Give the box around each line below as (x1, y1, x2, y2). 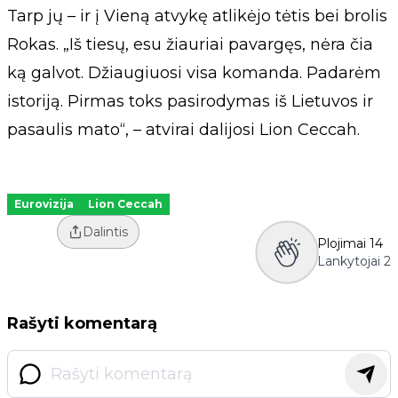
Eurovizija (14, 196, 74, 211)
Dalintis (82, 223, 128, 240)
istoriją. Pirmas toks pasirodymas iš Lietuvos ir (7, 91, 373, 111)
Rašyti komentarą (7, 313, 157, 333)
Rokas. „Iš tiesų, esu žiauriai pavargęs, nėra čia (7, 34, 373, 54)
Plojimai (317, 235, 366, 251)
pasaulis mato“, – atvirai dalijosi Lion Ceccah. (7, 119, 360, 139)
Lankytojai (317, 252, 380, 269)
